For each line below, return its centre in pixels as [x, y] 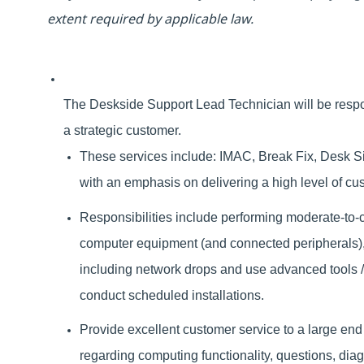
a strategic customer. [122, 131]
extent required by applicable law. [150, 19]
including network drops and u [166, 269]
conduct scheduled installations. [172, 295]
